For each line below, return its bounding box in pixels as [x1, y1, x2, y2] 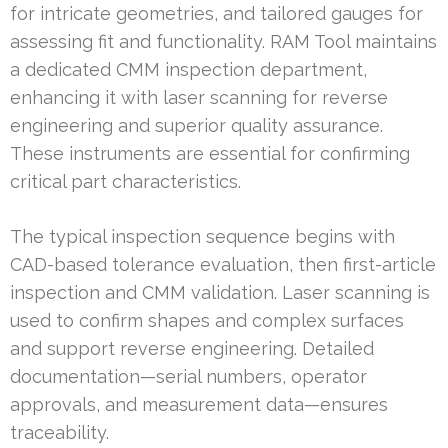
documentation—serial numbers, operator [10, 366, 367, 388]
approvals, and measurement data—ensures [10, 394, 388, 416]
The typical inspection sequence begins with [10, 226, 395, 248]
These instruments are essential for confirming [10, 143, 410, 165]
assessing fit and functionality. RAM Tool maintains [10, 31, 437, 53]
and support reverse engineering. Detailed [10, 338, 374, 360]
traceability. [10, 422, 109, 444]
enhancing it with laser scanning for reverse [10, 87, 388, 109]
